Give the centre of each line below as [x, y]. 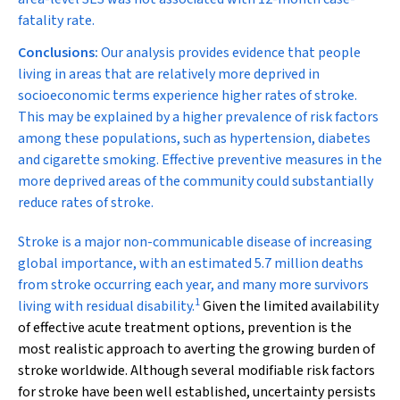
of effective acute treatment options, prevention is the [185, 328]
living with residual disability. [106, 306]
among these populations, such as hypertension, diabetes [194, 138]
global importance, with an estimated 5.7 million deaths [191, 263]
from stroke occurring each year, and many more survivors [193, 285]
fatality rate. [56, 21]
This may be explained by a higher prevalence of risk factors [198, 117]
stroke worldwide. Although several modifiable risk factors [196, 371]
